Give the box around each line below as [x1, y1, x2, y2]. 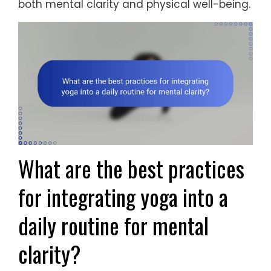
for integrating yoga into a [18, 180, 228, 214]
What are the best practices [18, 152, 244, 186]
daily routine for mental [18, 209, 209, 243]
